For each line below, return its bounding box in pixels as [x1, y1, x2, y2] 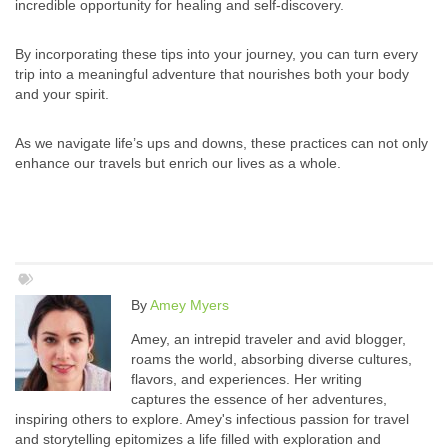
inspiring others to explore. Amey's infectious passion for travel [15, 411, 409, 428]
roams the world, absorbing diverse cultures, [131, 351, 412, 368]
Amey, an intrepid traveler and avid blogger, [131, 331, 406, 348]
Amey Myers [150, 297, 229, 314]
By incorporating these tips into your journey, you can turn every [15, 46, 418, 63]
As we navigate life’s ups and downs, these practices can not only [15, 135, 428, 152]
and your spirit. [15, 86, 109, 103]
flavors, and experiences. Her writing [131, 371, 362, 388]
